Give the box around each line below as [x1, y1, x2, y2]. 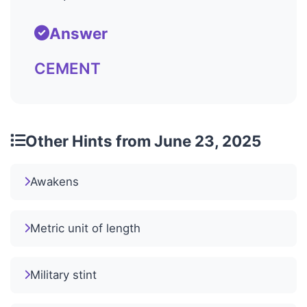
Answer [49, 23, 108, 42]
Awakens [30, 174, 79, 188]
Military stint [30, 267, 97, 282]
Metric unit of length [30, 221, 140, 235]
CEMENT [34, 58, 101, 77]
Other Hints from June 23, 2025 [25, 131, 261, 150]
